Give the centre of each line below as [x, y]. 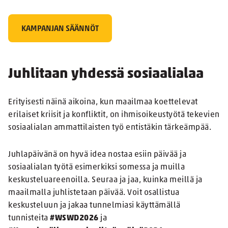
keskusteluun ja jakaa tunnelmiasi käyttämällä [94, 206]
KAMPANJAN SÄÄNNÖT [60, 29]
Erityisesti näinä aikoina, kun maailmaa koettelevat [103, 103]
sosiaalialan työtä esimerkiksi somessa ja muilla [96, 168]
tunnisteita [29, 219]
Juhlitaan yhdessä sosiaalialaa [106, 75]
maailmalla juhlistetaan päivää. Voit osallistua [94, 193]
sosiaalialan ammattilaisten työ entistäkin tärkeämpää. [110, 128]
